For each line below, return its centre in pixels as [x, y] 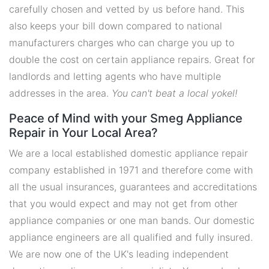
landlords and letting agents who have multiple [115, 76]
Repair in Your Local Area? [83, 133]
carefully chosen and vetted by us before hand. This [127, 9]
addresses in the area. [60, 93]
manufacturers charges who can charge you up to [122, 43]
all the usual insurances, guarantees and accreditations [133, 187]
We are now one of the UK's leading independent [119, 254]
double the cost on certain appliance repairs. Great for [132, 59]
